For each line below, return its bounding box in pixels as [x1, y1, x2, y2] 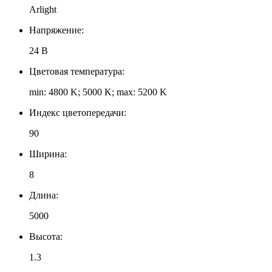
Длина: [29, 189, 58, 200]
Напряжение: [29, 24, 84, 35]
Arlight [29, 4, 56, 15]
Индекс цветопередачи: [29, 107, 126, 118]
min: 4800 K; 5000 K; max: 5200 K [29, 86, 167, 97]
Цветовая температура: [29, 66, 124, 76]
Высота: [29, 231, 63, 242]
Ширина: [29, 148, 67, 159]
